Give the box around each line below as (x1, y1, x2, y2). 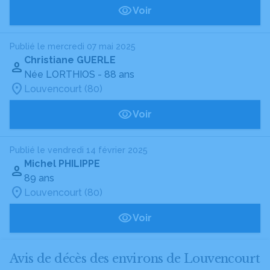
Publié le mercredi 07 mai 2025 (10, 42, 136, 51)
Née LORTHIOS (24, 69, 95, 80)
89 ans (24, 172, 54, 184)
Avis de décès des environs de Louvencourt (10, 251, 260, 266)
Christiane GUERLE (24, 54, 116, 66)
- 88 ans (98, 69, 134, 80)
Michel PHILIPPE (24, 158, 100, 169)
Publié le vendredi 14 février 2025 (10, 145, 148, 155)
